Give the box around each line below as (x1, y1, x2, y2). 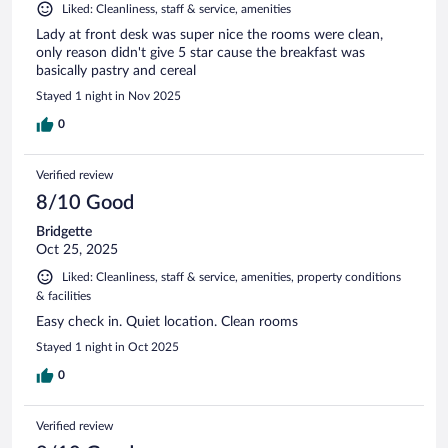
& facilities (36, 289, 91, 302)
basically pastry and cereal (36, 63, 196, 78)
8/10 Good (36, 192, 134, 213)
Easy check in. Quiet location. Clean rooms (36, 314, 298, 329)
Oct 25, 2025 (36, 242, 118, 257)
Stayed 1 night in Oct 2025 (36, 340, 179, 353)
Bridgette (36, 224, 92, 239)
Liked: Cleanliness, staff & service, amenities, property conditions (62, 270, 401, 283)
